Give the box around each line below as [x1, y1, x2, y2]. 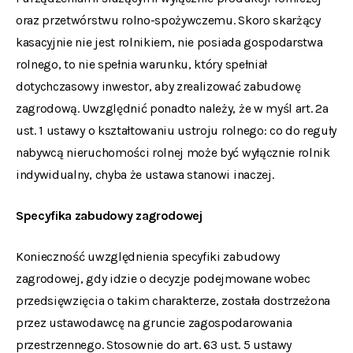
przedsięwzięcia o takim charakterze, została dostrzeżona [16, 293, 331, 308]
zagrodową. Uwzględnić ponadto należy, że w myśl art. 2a [16, 101, 329, 116]
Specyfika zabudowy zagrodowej [16, 208, 203, 223]
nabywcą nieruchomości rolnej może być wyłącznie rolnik [16, 145, 330, 160]
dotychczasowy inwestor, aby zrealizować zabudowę [16, 79, 301, 94]
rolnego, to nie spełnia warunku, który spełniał [16, 57, 267, 72]
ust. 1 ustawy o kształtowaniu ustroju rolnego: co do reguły [16, 123, 337, 138]
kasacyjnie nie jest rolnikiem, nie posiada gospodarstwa [16, 35, 323, 50]
